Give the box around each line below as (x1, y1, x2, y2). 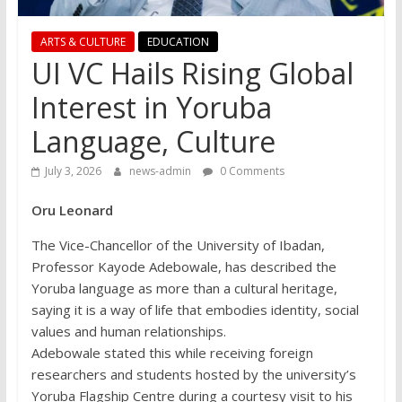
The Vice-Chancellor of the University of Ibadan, (31, 236, 325, 255)
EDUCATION (146, 34, 209, 50)
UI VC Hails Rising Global (31, 54, 354, 93)
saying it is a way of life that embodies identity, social (31, 301, 359, 319)
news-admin (128, 163, 194, 179)
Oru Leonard (31, 201, 117, 220)
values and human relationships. (31, 322, 226, 341)
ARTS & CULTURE (39, 34, 126, 50)
